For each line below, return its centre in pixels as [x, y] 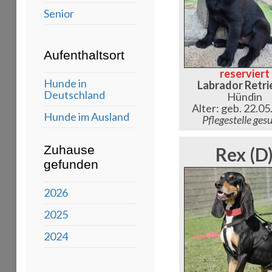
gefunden [71, 164]
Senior [59, 13]
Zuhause [69, 149]
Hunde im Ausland [87, 116]
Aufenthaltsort [84, 55]
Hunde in [65, 83]
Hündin [244, 96]
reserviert [244, 73]
